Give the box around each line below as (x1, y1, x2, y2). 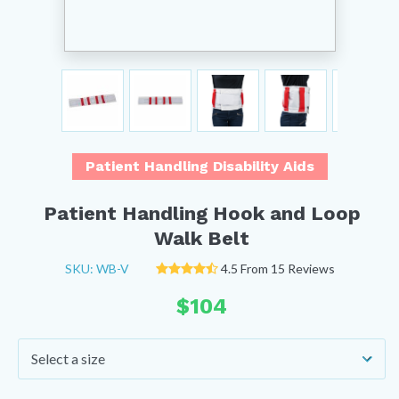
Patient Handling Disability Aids (85, 158, 314, 175)
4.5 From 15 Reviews (220, 261, 335, 276)
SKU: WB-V (64, 260, 129, 276)
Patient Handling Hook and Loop (43, 202, 361, 224)
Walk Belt (154, 227, 249, 249)
